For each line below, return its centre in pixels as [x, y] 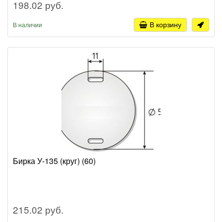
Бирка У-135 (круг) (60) [54, 161]
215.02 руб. [38, 209]
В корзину [166, 24]
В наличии [28, 24]
